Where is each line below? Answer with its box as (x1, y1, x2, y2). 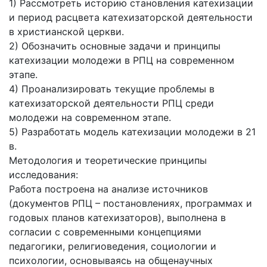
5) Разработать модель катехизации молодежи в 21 (9, 126, 256, 138)
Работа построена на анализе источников (9, 183, 208, 195)
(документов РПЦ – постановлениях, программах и (9, 197, 252, 210)
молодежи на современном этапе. (9, 111, 171, 124)
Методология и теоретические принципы (9, 154, 207, 167)
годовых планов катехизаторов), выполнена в (9, 212, 226, 224)
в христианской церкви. (9, 26, 124, 38)
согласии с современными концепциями (9, 226, 201, 238)
